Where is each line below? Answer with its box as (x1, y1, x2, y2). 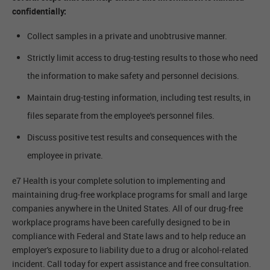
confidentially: (12, 5, 66, 17)
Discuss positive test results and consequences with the (27, 131, 237, 143)
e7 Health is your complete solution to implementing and (12, 175, 225, 187)
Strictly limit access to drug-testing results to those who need (27, 52, 258, 64)
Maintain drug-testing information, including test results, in (27, 92, 251, 104)
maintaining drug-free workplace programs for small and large (12, 189, 247, 201)
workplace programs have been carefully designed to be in (12, 216, 230, 228)
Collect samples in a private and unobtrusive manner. (27, 30, 227, 42)
